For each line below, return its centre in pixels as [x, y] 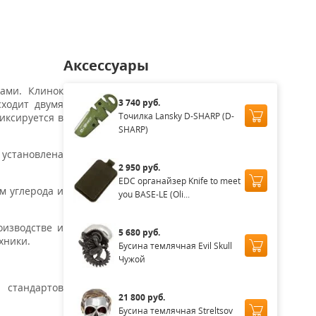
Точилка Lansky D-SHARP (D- [176, 116]
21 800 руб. [141, 297]
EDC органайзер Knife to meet [179, 181]
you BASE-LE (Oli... [154, 194]
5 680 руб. [139, 232]
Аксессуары [106, 65]
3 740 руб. [139, 102]
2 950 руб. [139, 167]
